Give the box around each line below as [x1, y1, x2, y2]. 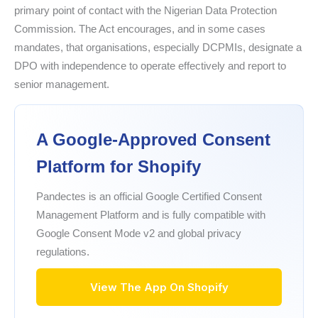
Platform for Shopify [36, 157, 201, 177]
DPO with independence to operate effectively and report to [14, 60, 286, 72]
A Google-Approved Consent [36, 130, 270, 150]
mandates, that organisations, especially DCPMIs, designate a [14, 41, 302, 54]
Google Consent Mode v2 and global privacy [36, 227, 241, 240]
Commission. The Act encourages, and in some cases [14, 23, 265, 35]
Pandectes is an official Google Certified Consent [36, 190, 262, 203]
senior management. [14, 78, 109, 91]
